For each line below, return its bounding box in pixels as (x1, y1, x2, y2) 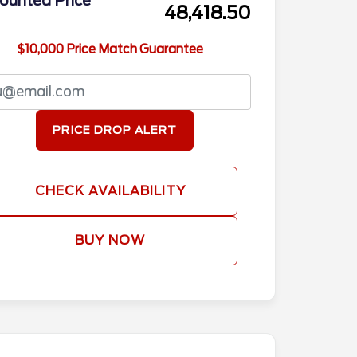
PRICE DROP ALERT (53, 123, 177, 136)
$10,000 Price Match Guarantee (17, 41, 203, 57)
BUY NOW (75, 232, 145, 248)
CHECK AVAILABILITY (34, 182, 186, 198)
